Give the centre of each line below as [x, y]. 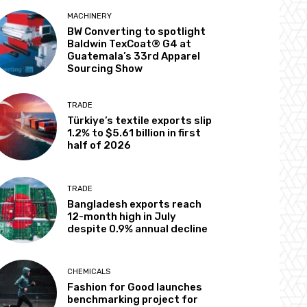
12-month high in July [122, 216]
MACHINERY [90, 16]
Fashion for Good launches [135, 287]
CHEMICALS [89, 271]
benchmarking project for [133, 299]
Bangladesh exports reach [135, 204]
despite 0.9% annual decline [138, 229]
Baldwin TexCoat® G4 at [130, 44]
